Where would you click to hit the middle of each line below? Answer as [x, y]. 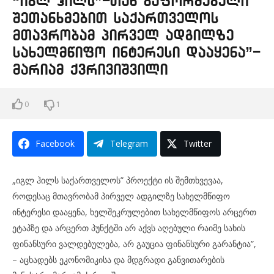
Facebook [55, 143]
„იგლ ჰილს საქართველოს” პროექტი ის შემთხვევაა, [118, 180]
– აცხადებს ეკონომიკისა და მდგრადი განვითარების [118, 259]
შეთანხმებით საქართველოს [115, 18]
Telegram [129, 143]
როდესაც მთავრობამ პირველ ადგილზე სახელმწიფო [121, 196]
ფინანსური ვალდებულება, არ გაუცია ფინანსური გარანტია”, [134, 243]
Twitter [198, 143]
